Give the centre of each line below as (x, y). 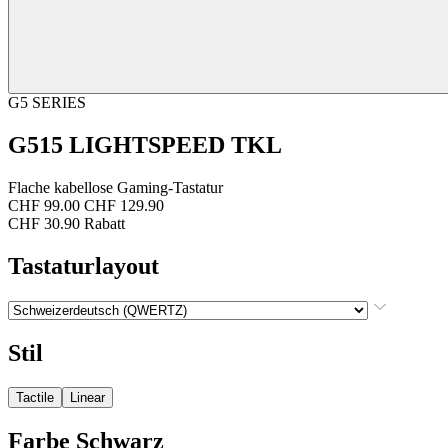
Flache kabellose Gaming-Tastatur (115, 187)
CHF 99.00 (44, 205)
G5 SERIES (47, 102)
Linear (87, 398)
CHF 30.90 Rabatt (66, 223)
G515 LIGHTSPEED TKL (145, 144)
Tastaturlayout (83, 265)
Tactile (35, 398)
